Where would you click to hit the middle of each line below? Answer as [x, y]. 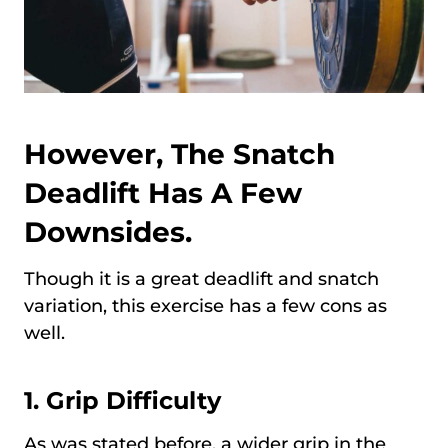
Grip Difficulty [133, 401]
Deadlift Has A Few [163, 193]
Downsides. [112, 232]
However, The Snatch [179, 154]
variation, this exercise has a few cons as [205, 306]
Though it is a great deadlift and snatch [201, 279]
